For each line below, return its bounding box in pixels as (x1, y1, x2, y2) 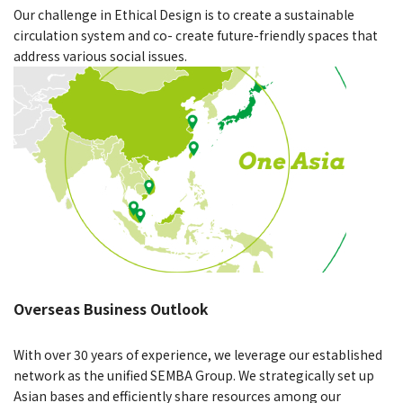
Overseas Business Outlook (13, 298, 209, 320)
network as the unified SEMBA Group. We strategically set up (13, 366, 374, 385)
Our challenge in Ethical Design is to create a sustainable (13, 5, 354, 24)
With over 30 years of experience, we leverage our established (13, 345, 382, 364)
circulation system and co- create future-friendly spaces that (13, 26, 378, 45)
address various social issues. (13, 47, 187, 66)
